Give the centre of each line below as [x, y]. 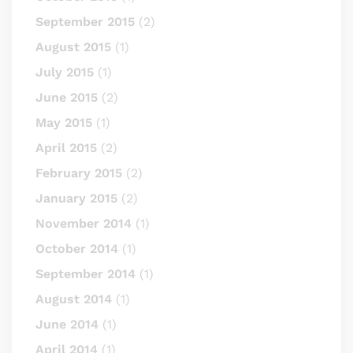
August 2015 [73, 47]
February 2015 [79, 173]
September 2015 [85, 22]
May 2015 [64, 123]
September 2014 [85, 274]
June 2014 [67, 324]
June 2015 [67, 97]
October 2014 [77, 249]
